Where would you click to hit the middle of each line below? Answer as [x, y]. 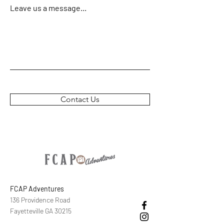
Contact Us [80, 99]
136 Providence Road [40, 200]
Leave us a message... [48, 8]
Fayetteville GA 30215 [41, 211]
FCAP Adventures [37, 189]
